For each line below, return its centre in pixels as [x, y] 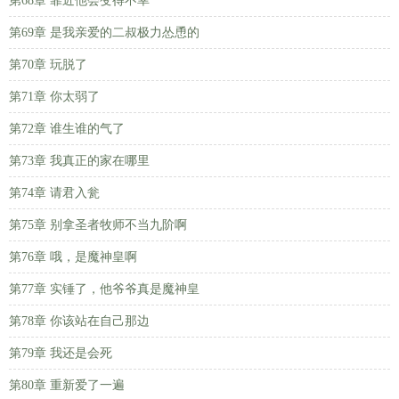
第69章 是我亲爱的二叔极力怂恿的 [104, 33]
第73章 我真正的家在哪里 [79, 161]
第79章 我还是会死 [61, 353]
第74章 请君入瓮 [54, 193]
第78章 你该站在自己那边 [79, 321]
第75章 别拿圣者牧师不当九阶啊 [98, 225]
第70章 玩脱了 [48, 65]
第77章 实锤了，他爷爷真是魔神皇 [104, 289]
